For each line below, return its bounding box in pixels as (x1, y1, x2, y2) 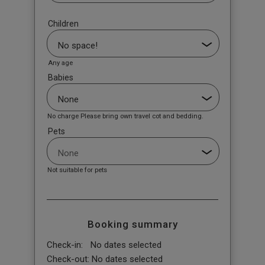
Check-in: (46, 239, 83, 250)
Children (47, 18, 79, 28)
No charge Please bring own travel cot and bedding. (47, 112, 203, 120)
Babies (47, 72, 73, 82)
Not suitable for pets (47, 166, 107, 174)
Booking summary (87, 218, 178, 230)
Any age (47, 59, 73, 67)
